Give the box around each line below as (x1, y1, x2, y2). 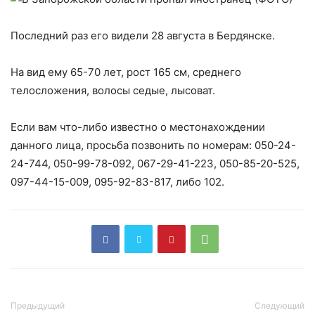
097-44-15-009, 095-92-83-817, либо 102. (11, 175, 224, 188)
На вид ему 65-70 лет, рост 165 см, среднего (11, 65, 241, 79)
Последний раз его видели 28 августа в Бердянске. (11, 29, 275, 42)
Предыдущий (11, 300, 65, 311)
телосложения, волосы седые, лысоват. (11, 84, 215, 97)
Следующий (255, 300, 304, 311)
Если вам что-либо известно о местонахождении (11, 120, 265, 134)
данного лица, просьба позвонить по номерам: (11, 139, 255, 152)
